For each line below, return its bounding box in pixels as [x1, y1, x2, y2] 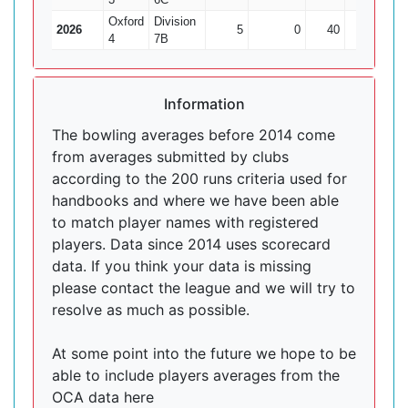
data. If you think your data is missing [52, 257, 311, 275]
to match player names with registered [52, 213, 319, 231]
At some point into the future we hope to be [52, 344, 356, 362]
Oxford [107, 15, 144, 28]
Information [163, 95, 245, 113]
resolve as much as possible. [52, 301, 250, 319]
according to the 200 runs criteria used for [52, 169, 347, 188]
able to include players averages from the [52, 366, 340, 384]
